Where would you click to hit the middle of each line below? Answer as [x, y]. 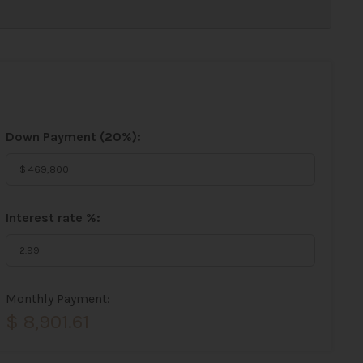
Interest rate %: [53, 218]
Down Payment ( [55, 137]
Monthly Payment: [58, 299]
